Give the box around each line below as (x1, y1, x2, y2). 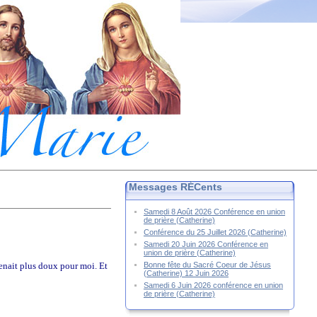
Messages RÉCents (128, 181, 222, 192)
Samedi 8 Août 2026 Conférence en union (143, 207, 285, 216)
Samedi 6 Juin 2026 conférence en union (143, 281, 283, 289)
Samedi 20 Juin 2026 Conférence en (143, 240, 268, 248)
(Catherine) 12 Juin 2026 (143, 269, 229, 277)
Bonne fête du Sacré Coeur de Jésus (143, 260, 271, 269)
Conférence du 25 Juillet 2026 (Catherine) (143, 228, 287, 236)
